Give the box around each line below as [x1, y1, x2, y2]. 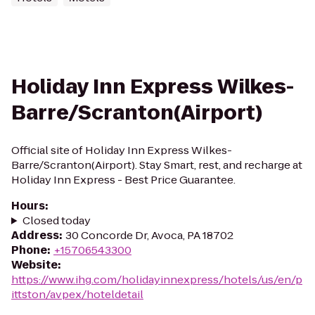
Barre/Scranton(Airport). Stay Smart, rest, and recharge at [11, 157, 302, 172]
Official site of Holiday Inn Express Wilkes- [11, 143, 232, 157]
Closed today [22, 213, 91, 228]
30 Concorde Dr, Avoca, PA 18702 [65, 228, 233, 243]
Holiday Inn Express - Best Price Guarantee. [11, 172, 236, 187]
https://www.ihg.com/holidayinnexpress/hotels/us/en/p [11, 272, 302, 287]
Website [11, 257, 58, 272]
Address [11, 228, 59, 243]
